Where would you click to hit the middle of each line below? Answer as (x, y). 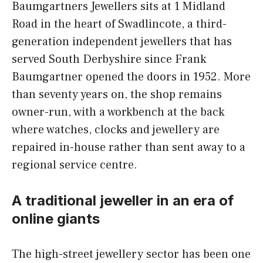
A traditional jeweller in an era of (123, 201)
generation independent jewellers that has (122, 42)
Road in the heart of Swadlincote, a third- (119, 24)
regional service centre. (75, 165)
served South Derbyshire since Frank (109, 60)
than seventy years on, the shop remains (117, 95)
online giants (56, 219)
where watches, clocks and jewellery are (116, 130)
